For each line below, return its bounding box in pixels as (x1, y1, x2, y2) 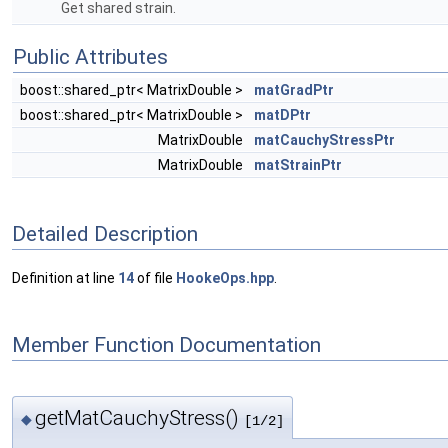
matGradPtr (254, 82, 334, 98)
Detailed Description (12, 221, 198, 246)
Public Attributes (13, 45, 168, 69)
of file (134, 270, 176, 287)
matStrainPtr (254, 157, 342, 173)
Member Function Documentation (12, 332, 321, 357)
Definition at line (12, 270, 118, 287)
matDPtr (254, 107, 311, 123)
